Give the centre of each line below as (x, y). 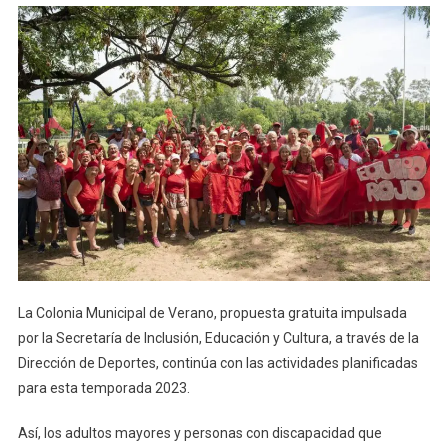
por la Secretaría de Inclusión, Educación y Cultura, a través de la (218, 337)
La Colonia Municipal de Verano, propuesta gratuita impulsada (212, 312)
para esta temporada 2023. (103, 387)
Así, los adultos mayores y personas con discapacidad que (199, 432)
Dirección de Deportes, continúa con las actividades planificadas (217, 362)
